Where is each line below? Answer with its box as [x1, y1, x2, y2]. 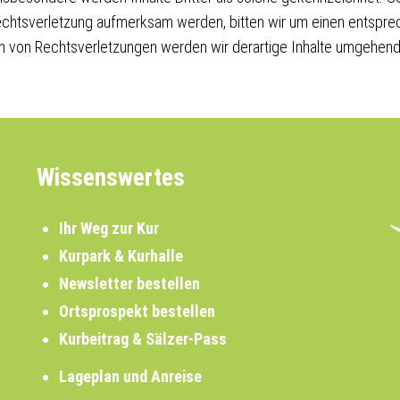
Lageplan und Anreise [58, 367, 202, 386]
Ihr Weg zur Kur [58, 219, 159, 237]
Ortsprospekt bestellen [58, 302, 215, 321]
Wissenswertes [36, 163, 185, 192]
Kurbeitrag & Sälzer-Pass [58, 329, 227, 348]
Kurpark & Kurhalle [58, 246, 183, 265]
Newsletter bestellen [58, 274, 200, 293]
